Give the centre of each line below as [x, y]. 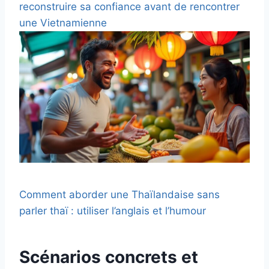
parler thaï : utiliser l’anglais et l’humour [113, 211]
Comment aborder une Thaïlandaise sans [119, 195]
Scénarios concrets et [109, 257]
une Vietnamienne [63, 23]
